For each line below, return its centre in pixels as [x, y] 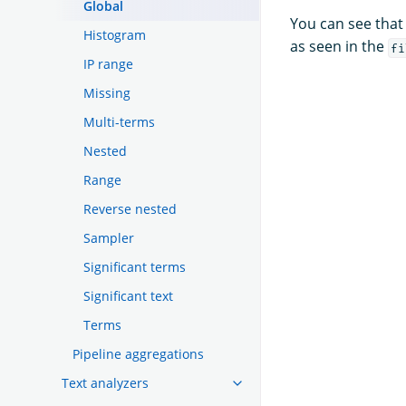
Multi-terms [119, 121]
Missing [107, 92]
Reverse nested [130, 208]
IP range [108, 63]
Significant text [128, 295]
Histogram [115, 34]
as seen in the [339, 47]
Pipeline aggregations [138, 353]
